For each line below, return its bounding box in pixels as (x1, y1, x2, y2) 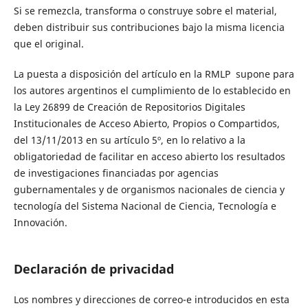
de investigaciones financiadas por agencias (13, 166, 219, 179)
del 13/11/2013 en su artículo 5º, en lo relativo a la (13, 133, 245, 146)
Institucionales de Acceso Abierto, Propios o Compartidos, (13, 116, 280, 130)
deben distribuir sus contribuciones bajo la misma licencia (13, 20, 285, 34)
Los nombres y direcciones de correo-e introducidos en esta (13, 292, 289, 306)
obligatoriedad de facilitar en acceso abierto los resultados (13, 149, 285, 163)
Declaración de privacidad (13, 260, 174, 277)
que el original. (13, 36, 84, 50)
